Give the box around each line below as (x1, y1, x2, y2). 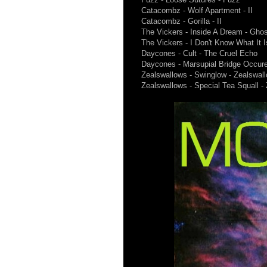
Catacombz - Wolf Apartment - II (141, 6, 253, 15)
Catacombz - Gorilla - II (141, 17, 222, 26)
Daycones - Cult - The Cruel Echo (141, 49, 257, 58)
